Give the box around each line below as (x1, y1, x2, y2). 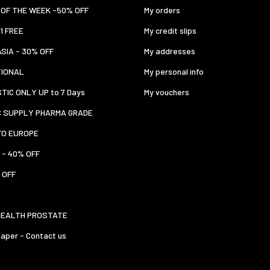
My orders (144, 5, 180, 16)
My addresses (144, 46, 195, 57)
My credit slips (144, 25, 196, 36)
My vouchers (144, 87, 189, 98)
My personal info (144, 66, 204, 77)
